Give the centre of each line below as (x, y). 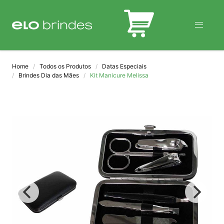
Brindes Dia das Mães (49, 75)
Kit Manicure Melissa (119, 75)
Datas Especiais (124, 66)
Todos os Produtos (65, 66)
